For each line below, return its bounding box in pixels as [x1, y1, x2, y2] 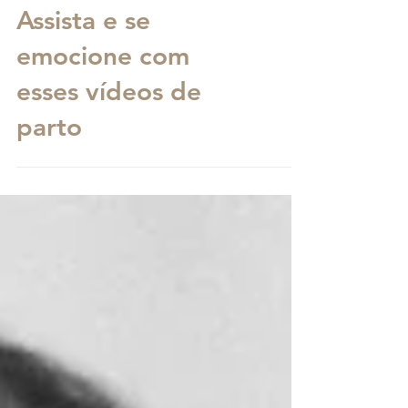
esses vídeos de [16, 108, 201, 139]
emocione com [16, 73, 189, 104]
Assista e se [16, 37, 150, 68]
